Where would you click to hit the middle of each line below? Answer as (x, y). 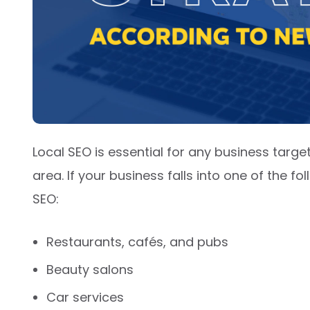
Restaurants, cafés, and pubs (137, 241)
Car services (85, 297)
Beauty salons (90, 269)
